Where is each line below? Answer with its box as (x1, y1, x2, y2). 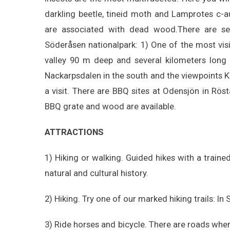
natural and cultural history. (45, 167, 148, 178)
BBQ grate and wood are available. (45, 101, 176, 111)
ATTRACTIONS (45, 126, 104, 137)
